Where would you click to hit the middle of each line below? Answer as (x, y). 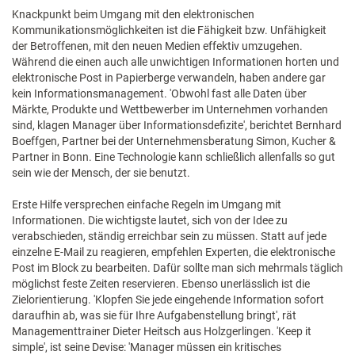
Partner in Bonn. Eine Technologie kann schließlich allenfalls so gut (174, 157)
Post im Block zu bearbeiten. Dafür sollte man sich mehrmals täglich (177, 268)
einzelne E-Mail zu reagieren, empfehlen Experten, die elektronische (174, 252)
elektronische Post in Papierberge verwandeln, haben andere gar (169, 78)
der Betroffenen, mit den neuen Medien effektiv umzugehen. (157, 46)
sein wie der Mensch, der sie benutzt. (101, 173)
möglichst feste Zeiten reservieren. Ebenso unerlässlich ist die (161, 284)
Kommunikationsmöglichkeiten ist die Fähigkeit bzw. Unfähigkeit (169, 30)
